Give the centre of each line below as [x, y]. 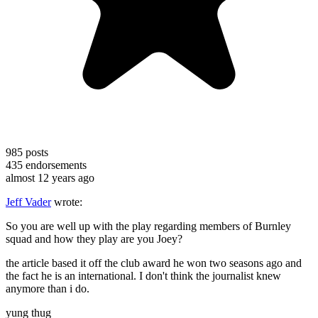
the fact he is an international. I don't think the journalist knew [143, 275]
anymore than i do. [48, 288]
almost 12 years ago [50, 177]
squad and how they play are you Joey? [94, 238]
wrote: [67, 202]
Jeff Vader [28, 202]
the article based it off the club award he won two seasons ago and [154, 263]
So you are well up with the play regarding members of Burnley [148, 226]
